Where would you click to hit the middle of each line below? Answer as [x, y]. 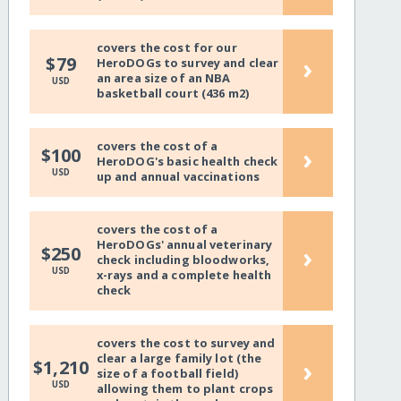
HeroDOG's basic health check [187, 162]
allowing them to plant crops [185, 389]
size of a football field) [167, 374]
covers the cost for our [166, 48]
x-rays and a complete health [184, 275]
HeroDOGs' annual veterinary [184, 245]
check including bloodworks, [183, 260]
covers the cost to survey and [186, 343]
